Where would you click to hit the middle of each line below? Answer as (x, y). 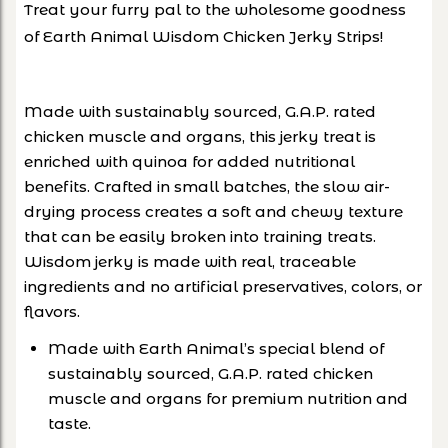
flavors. (52, 311)
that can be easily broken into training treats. (200, 236)
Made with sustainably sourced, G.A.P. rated (200, 111)
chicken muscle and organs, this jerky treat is (200, 136)
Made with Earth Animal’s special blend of (216, 348)
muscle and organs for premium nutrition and (228, 398)
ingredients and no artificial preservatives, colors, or (223, 286)
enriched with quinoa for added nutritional (189, 161)
